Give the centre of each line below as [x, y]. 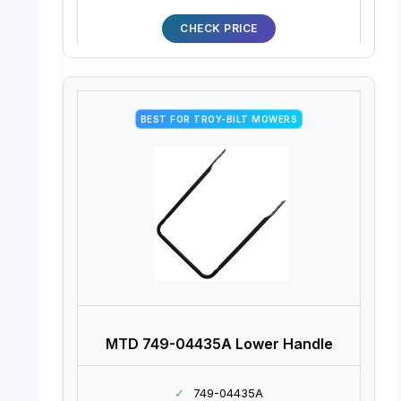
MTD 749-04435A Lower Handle [219, 343]
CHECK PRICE [219, 29]
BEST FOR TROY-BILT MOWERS [219, 119]
